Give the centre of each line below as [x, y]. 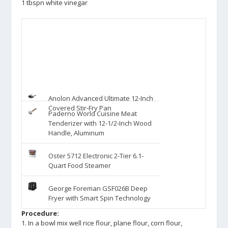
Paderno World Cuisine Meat [92, 113]
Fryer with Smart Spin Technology [99, 198]
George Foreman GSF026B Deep [98, 188]
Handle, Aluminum [76, 133]
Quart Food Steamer [79, 165]
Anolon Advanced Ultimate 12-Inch [101, 98]
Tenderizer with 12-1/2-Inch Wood [100, 123]
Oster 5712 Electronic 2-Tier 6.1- [96, 155]
